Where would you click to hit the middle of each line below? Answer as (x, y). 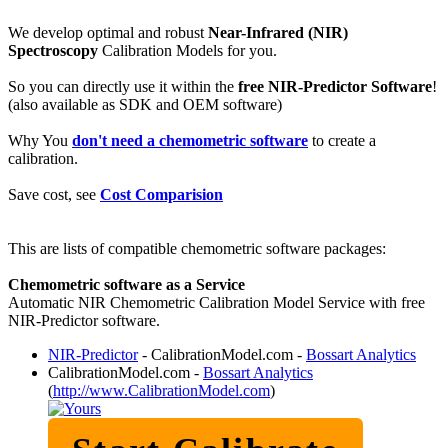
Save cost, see (54, 194)
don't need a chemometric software (190, 140)
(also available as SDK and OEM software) (145, 104)
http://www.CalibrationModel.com (161, 390)
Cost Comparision (161, 194)
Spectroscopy (53, 50)
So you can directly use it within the (123, 86)
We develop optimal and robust (108, 32)
